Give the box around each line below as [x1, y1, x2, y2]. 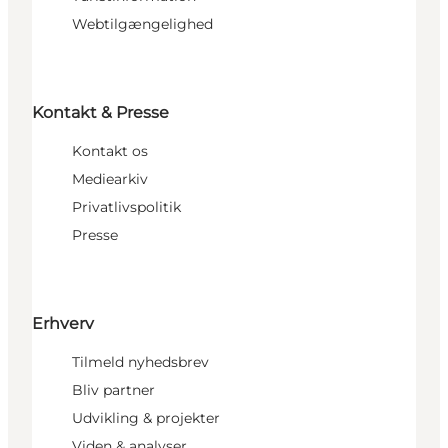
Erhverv [32, 314, 94, 334]
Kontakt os [72, 141, 148, 160]
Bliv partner [72, 381, 155, 400]
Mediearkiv [72, 169, 148, 188]
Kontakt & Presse [32, 102, 169, 122]
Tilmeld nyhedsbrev [72, 353, 209, 372]
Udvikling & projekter [72, 409, 220, 428]
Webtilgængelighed [72, 14, 213, 33]
